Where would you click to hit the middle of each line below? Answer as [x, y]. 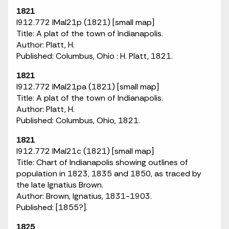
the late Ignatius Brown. [60, 185]
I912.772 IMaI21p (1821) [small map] [85, 22]
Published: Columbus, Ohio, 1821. [78, 120]
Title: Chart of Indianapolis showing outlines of [102, 162]
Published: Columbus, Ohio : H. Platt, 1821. [95, 56]
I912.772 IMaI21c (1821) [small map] [85, 151]
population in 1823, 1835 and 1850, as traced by [109, 174]
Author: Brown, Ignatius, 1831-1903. [84, 196]
